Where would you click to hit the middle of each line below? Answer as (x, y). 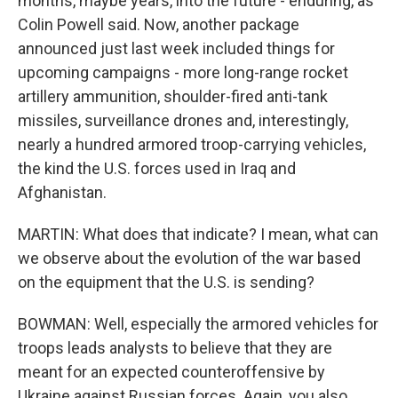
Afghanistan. (62, 192)
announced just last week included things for (176, 48)
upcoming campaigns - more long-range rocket (183, 72)
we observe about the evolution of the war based (189, 258)
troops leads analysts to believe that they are (175, 348)
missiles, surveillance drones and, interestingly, (183, 120)
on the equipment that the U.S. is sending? (166, 282)
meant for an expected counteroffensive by (171, 372)
